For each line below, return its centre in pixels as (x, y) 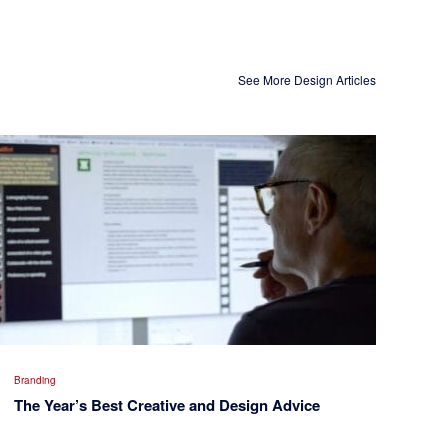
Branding (35, 380)
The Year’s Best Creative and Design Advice (167, 405)
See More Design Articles (307, 79)
